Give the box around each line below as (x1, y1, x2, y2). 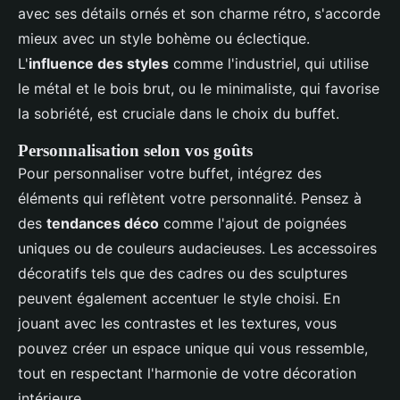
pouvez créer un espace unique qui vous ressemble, (18, 339, 368, 358)
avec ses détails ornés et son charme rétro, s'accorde (18, 4, 380, 23)
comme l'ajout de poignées (159, 214, 346, 233)
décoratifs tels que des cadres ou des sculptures (18, 264, 347, 283)
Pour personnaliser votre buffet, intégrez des (18, 164, 321, 183)
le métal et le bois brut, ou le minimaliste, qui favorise (18, 79, 379, 98)
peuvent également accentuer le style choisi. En (18, 289, 340, 308)
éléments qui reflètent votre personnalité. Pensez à (18, 189, 362, 208)
